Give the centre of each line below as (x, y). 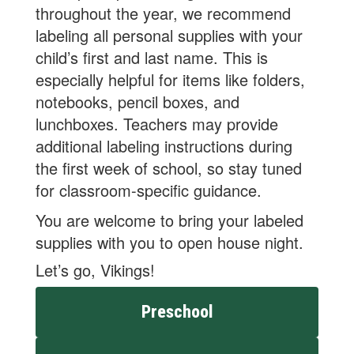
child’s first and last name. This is (152, 57)
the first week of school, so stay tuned (169, 168)
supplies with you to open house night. (174, 242)
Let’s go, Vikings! (95, 270)
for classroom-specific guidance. (149, 190)
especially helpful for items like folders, (170, 79)
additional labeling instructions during (164, 146)
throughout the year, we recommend (163, 13)
